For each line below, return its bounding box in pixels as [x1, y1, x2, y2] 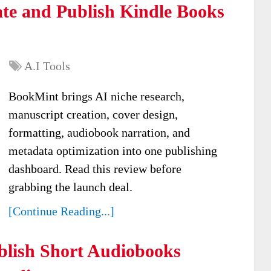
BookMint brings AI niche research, [8, 90, 184, 103]
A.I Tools [24, 59, 70, 73]
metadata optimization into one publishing [8, 144, 217, 157]
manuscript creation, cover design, [8, 108, 178, 121]
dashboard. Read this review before [8, 162, 181, 175]
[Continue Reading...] [8, 204, 114, 218]
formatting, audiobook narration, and [8, 126, 190, 139]
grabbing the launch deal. [8, 180, 132, 194]
